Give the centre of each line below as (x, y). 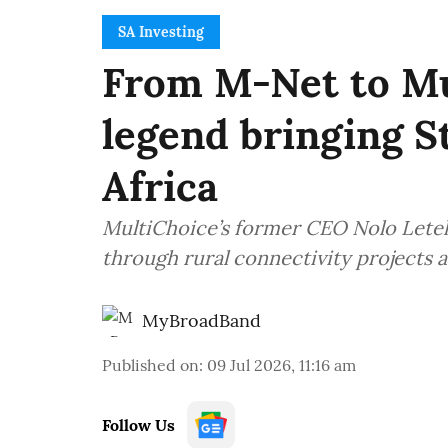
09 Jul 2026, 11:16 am (281, 365)
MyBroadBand (201, 321)
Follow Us (138, 425)
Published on (150, 365)
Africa (160, 187)
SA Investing (161, 32)
